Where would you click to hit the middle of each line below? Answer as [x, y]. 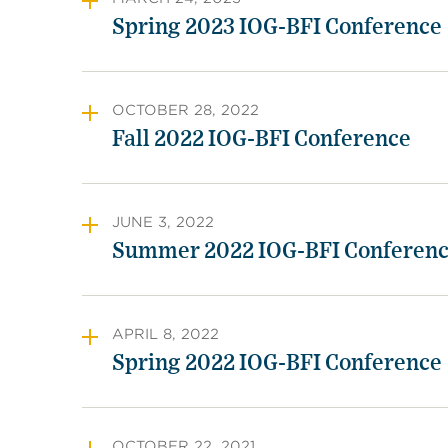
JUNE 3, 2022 [163, 222]
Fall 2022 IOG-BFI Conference [261, 139]
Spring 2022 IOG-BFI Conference [277, 363]
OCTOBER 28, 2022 [185, 110]
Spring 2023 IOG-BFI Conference [277, 27]
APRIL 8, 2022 [165, 334]
